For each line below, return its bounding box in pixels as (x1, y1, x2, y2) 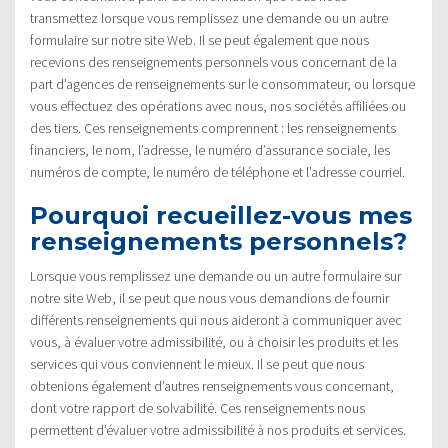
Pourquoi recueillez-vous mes (30, 200, 412, 230)
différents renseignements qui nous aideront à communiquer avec (30, 310, 402, 329)
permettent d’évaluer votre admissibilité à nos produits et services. (30, 420, 406, 439)
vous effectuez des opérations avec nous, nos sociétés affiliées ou (30, 96, 406, 115)
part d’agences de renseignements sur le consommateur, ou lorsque (30, 74, 415, 93)
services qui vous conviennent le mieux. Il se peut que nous (30, 354, 364, 373)
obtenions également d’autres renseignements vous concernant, (30, 376, 394, 395)
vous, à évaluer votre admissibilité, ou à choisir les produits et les (30, 332, 398, 351)
